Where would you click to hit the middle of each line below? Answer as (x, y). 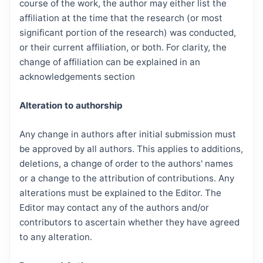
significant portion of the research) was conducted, (128, 32)
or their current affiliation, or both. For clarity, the (123, 47)
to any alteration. (56, 237)
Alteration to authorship (71, 105)
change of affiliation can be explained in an (110, 62)
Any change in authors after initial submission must (128, 134)
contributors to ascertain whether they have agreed (129, 222)
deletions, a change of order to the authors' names (126, 163)
